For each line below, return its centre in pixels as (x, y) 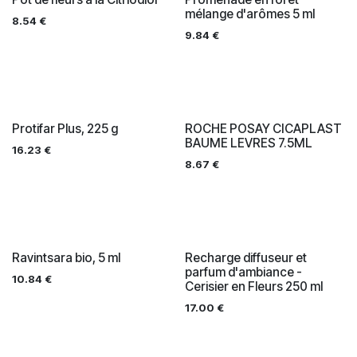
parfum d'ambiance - (243, 272)
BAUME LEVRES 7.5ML (248, 143)
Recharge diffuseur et (245, 257)
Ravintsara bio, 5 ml (66, 257)
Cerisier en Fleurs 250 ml (253, 286)
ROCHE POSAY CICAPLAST (263, 128)
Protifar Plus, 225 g (65, 128)
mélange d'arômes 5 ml (249, 14)
